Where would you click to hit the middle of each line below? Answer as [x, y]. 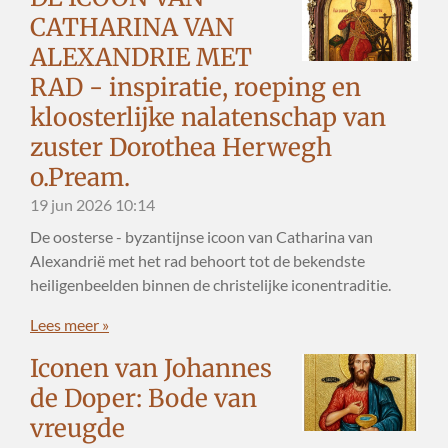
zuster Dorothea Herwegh [181, 147]
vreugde [77, 428]
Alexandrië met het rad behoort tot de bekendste [197, 261]
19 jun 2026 [71, 204]
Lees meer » [69, 325]
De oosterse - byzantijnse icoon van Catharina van [201, 237]
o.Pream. [80, 177]
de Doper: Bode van [143, 398]
